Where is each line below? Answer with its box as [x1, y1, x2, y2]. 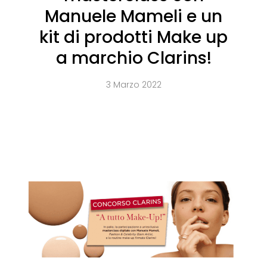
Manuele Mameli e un [45, 5, 222, 29]
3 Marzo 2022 [105, 79, 162, 91]
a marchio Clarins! [55, 46, 212, 70]
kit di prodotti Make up [39, 26, 228, 49]
